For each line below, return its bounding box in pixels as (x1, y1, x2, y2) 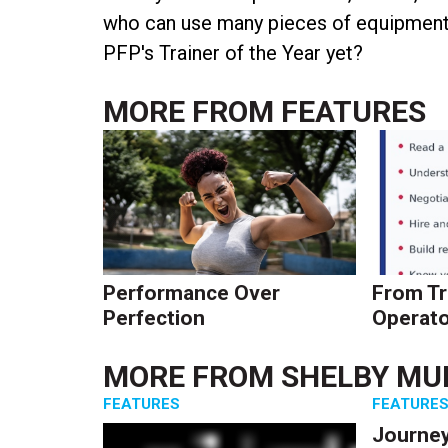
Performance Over (103, 280, 281, 305)
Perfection (103, 305, 206, 330)
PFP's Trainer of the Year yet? (103, 40, 364, 65)
